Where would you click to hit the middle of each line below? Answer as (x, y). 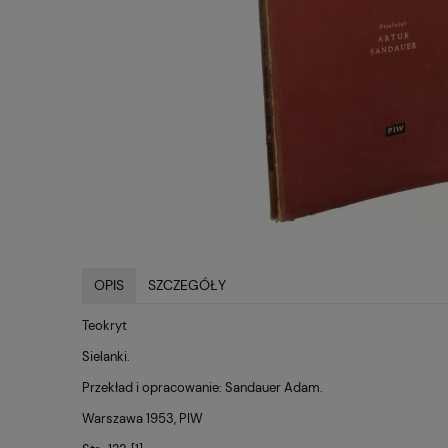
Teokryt (106, 325)
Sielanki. (106, 356)
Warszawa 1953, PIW (142, 418)
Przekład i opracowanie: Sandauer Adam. (202, 387)
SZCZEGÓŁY (187, 284)
